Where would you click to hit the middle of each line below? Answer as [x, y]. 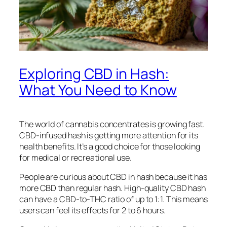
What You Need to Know [98, 90]
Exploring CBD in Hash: [94, 73]
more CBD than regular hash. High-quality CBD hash [113, 188]
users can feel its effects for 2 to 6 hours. [92, 210]
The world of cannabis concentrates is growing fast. [112, 124]
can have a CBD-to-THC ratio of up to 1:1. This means [113, 199]
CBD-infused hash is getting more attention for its [109, 135]
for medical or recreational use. [75, 157]
